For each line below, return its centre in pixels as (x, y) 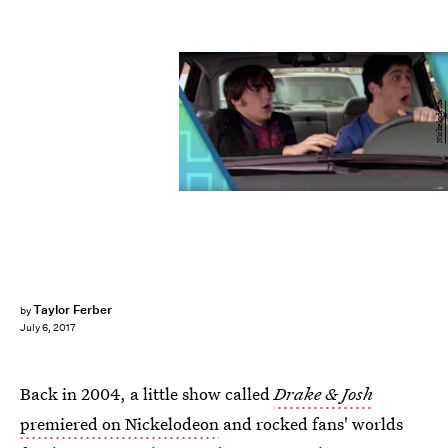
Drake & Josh (323, 393)
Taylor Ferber (72, 309)
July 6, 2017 (48, 328)
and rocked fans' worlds (311, 423)
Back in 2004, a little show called (147, 393)
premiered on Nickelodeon (119, 423)
